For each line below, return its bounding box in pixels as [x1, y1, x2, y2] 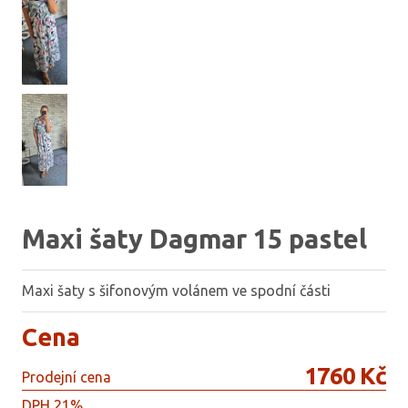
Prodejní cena [22, 368, 111, 385]
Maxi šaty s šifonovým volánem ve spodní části [22, 281, 331, 299]
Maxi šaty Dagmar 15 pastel [22, 223, 367, 253]
